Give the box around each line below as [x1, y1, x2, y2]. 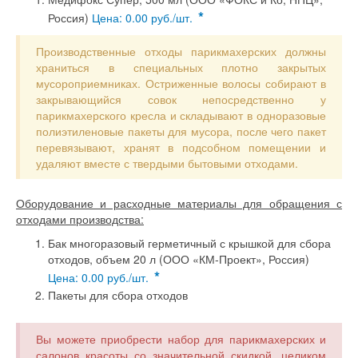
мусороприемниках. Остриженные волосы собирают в [36, 75, 326, 91]
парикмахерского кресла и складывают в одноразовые [36, 107, 326, 123]
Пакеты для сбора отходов [48, 287, 188, 303]
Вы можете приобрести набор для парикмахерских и [36, 331, 326, 347]
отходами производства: [16, 211, 144, 227]
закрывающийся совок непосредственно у [36, 91, 326, 107]
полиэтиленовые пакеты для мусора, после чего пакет [36, 123, 326, 139]
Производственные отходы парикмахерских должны [36, 43, 326, 59]
